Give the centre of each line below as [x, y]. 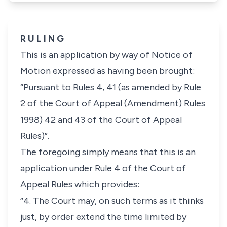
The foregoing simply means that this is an [108, 152]
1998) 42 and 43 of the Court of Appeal [101, 120]
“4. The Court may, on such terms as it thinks [112, 201]
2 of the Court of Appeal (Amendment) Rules [113, 103]
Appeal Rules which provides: [80, 184]
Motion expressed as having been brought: [107, 71]
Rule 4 [107, 168]
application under [58, 168]
